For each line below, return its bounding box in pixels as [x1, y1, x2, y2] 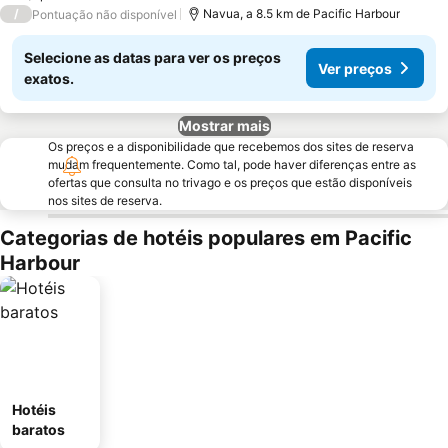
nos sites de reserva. [48, 193, 162, 208]
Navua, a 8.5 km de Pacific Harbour [203, 6, 400, 21]
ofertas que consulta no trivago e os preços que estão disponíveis [48, 175, 412, 190]
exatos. [24, 70, 74, 87]
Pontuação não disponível [32, 6, 177, 22]
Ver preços [318, 59, 392, 77]
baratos [12, 421, 65, 438]
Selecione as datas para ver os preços [24, 49, 281, 66]
